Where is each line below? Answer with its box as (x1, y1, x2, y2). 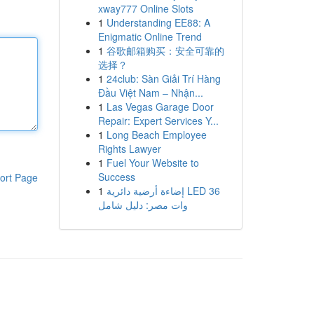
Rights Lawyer (97, 142, 161, 156)
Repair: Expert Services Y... (97, 114, 219, 128)
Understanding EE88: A (106, 15, 210, 29)
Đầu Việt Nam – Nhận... (97, 86, 203, 100)
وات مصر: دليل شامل (97, 198, 188, 212)
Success (97, 170, 135, 184)
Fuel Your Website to (106, 156, 199, 170)
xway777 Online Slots (97, 1, 193, 15)
